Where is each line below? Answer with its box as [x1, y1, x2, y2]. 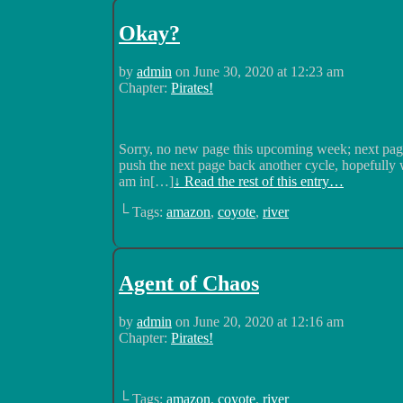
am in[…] [119, 174, 174, 190]
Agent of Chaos [119, 271, 259, 295]
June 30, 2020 [193, 64, 273, 80]
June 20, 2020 [193, 313, 273, 329]
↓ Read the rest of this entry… [174, 174, 344, 190]
